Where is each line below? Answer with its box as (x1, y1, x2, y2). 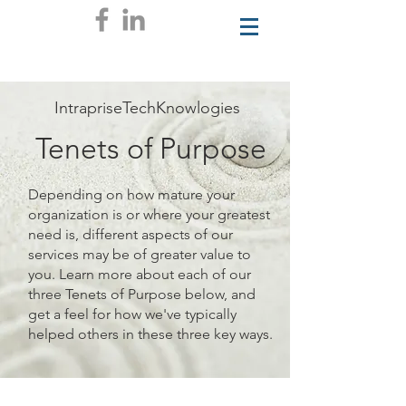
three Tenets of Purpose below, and (28, 285, 256, 303)
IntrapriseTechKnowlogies (53, 98, 240, 118)
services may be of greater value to (28, 246, 251, 263)
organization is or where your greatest (28, 206, 270, 223)
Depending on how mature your (28, 186, 235, 203)
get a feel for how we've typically (28, 305, 237, 323)
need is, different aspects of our (28, 226, 233, 243)
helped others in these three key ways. (28, 325, 273, 343)
